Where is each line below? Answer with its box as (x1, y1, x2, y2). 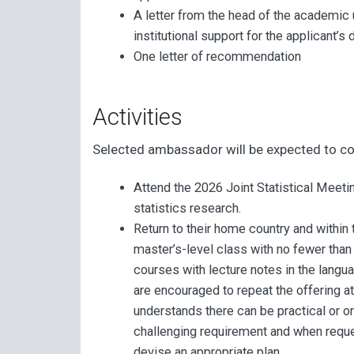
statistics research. (133, 200, 241, 216)
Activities (92, 104, 183, 131)
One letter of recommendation (133, 48, 301, 64)
